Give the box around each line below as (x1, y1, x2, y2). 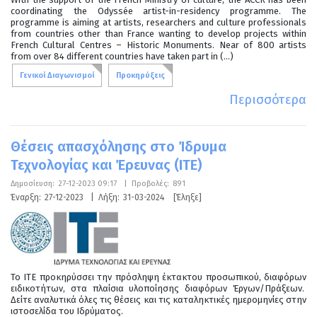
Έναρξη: (11, 192, 41, 202)
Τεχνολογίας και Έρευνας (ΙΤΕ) (11, 156, 202, 173)
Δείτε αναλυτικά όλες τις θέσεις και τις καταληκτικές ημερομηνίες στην (11, 294, 306, 305)
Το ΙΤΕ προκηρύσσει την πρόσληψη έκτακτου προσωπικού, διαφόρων (11, 271, 306, 282)
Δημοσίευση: (11, 178, 54, 188)
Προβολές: (132, 178, 169, 188)
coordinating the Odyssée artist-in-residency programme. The (11, 5, 306, 16)
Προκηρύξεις (116, 70, 165, 80)
